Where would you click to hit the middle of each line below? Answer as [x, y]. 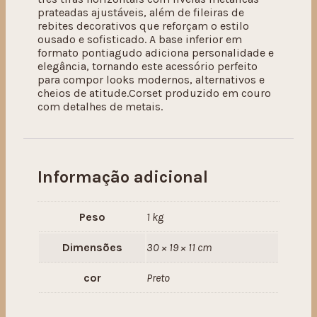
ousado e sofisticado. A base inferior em [140, 39]
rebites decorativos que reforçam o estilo [143, 25]
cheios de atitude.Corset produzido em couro [154, 93]
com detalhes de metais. [100, 106]
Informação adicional [123, 177]
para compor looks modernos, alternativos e [151, 79]
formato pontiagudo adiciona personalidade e [156, 52]
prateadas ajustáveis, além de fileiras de [141, 12]
